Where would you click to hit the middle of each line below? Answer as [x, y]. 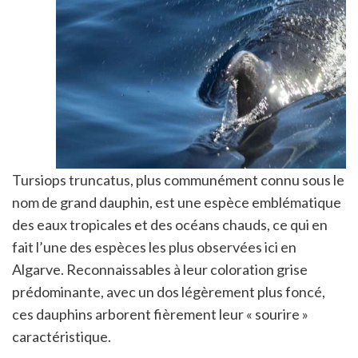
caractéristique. [62, 336]
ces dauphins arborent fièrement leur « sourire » [160, 314]
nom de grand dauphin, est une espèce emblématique [177, 202]
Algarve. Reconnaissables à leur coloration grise [160, 269]
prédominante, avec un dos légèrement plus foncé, [169, 291]
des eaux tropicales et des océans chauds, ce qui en [170, 224]
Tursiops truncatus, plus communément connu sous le [178, 179]
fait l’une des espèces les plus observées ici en [154, 247]
